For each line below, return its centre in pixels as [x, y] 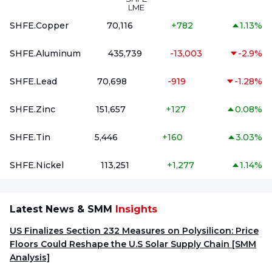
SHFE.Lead [33, 81]
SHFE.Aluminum [45, 53]
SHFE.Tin [30, 137]
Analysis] [30, 257]
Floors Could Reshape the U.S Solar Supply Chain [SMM [121, 244]
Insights [136, 209]
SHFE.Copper [39, 25]
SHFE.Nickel [37, 165]
